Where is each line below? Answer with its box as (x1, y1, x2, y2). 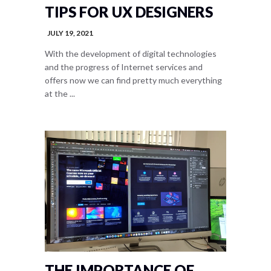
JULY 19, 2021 (47, 28, 93, 38)
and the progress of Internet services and (45, 62, 203, 72)
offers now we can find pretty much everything (45, 75, 222, 85)
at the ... (45, 88, 75, 99)
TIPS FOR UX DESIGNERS (45, 3, 213, 21)
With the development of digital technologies (45, 48, 217, 59)
